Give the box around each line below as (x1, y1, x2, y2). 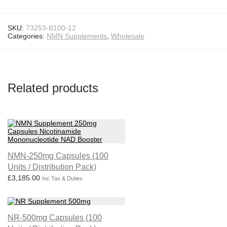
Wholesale (111, 31, 144, 40)
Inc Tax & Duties (42, 175, 83, 181)
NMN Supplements (47, 31, 107, 40)
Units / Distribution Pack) (8, 162, 96, 171)
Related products (8, 81, 98, 95)
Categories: (8, 31, 47, 40)
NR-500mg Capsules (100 (8, 213, 102, 222)
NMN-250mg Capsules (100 (8, 151, 108, 160)
